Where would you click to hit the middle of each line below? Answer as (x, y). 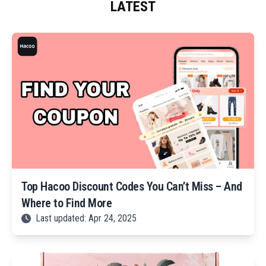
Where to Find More (66, 203)
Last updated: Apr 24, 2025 (86, 218)
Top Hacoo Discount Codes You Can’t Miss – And (132, 187)
